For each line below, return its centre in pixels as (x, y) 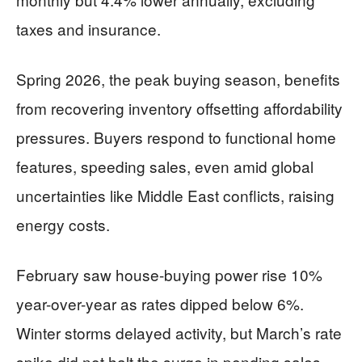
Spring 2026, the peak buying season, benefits (178, 78)
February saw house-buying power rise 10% (169, 274)
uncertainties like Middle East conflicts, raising (175, 195)
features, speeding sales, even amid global (165, 166)
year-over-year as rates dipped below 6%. (160, 303)
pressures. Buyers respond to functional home (176, 137)
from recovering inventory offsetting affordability (179, 107)
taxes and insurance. (88, 28)
